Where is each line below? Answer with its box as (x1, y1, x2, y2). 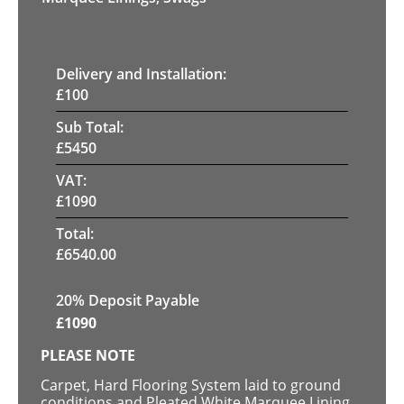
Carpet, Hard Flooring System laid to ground (41, 375, 341, 396)
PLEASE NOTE (41, 344, 135, 365)
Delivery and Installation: (56, 63, 226, 84)
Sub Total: (56, 116, 124, 137)
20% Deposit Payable (56, 289, 199, 310)
